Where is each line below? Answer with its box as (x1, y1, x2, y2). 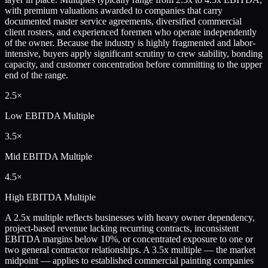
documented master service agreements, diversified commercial (5, 16, 242, 26)
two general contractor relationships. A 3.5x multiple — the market (5, 244, 255, 255)
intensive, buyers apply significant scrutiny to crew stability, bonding (5, 48, 263, 59)
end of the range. (5, 69, 68, 80)
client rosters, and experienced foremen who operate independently (5, 26, 257, 37)
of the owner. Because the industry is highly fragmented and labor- (5, 37, 255, 48)
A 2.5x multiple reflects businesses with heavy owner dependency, (5, 212, 255, 223)
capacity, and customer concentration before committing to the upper (5, 59, 262, 69)
